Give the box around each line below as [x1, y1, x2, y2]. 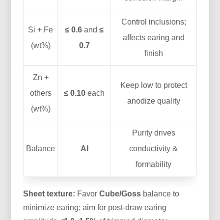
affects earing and [122, 33, 185, 42]
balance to [141, 189, 180, 198]
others [29, 88, 52, 97]
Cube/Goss [99, 189, 141, 198]
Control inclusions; [121, 17, 186, 26]
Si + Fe [28, 25, 54, 34]
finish [144, 49, 163, 57]
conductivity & [129, 144, 178, 153]
